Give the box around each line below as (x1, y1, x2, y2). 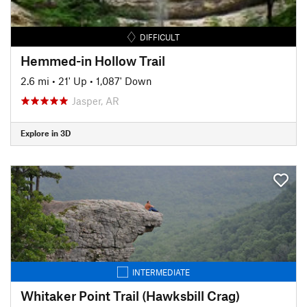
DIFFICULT (140, 32, 180, 42)
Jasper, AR (72, 94, 119, 107)
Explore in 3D (21, 128, 71, 138)
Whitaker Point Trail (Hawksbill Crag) (21, 287, 240, 304)
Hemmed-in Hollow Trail (21, 52, 165, 69)
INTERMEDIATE (132, 267, 190, 277)
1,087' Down (96, 74, 152, 87)
